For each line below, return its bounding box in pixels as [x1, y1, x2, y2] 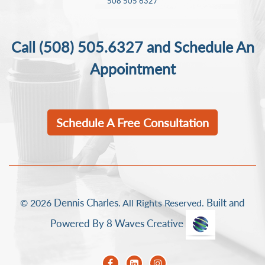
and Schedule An [143, 38, 254, 56]
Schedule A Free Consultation [56, 115, 209, 130]
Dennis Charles [54, 196, 118, 209]
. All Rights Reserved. [118, 197, 206, 208]
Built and [206, 196, 245, 209]
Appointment [89, 60, 176, 77]
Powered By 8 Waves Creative [50, 217, 186, 230]
